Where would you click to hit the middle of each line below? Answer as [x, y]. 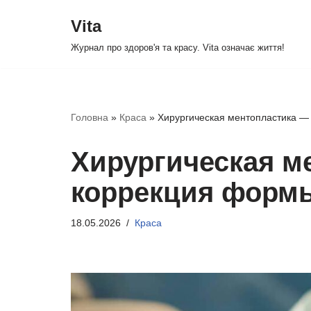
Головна [90, 117]
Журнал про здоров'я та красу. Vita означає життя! [178, 48]
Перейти [33, 39]
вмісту [27, 76]
